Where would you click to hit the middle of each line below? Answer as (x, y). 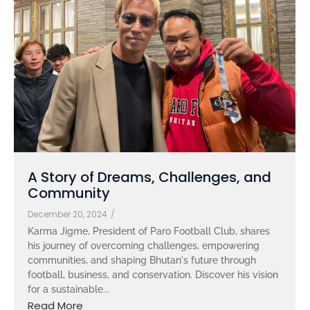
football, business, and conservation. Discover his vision (153, 274)
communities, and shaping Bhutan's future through (142, 260)
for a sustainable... (69, 289)
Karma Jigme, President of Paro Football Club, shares (149, 231)
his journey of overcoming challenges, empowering (144, 245)
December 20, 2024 (67, 214)
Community (69, 193)
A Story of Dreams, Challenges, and (149, 177)
